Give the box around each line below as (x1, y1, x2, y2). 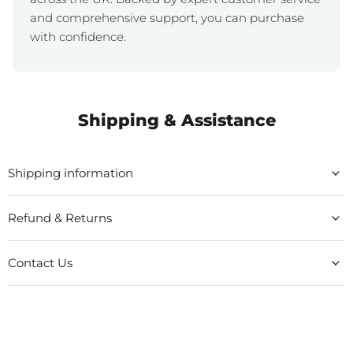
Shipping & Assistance (77, 110, 276, 131)
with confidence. (30, 29, 126, 45)
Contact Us (8, 255, 72, 271)
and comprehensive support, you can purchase (30, 10, 304, 26)
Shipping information (8, 165, 133, 181)
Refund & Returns (8, 210, 112, 226)
